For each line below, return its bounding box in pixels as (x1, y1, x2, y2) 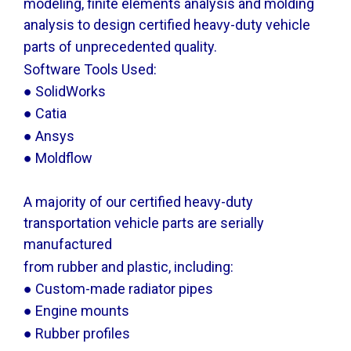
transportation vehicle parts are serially (24, 215, 264, 232)
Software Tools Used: (24, 60, 157, 78)
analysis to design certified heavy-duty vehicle (24, 16, 310, 34)
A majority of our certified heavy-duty (24, 194, 253, 211)
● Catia (24, 105, 67, 122)
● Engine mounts (24, 302, 129, 320)
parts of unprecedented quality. (24, 38, 217, 56)
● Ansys (24, 127, 74, 144)
